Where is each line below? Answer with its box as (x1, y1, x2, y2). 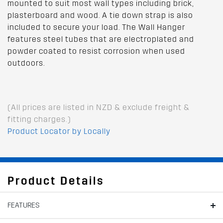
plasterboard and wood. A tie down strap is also (7, 10, 193, 20)
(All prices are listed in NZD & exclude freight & (7, 102, 190, 112)
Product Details (7, 174, 104, 188)
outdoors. (7, 58, 45, 68)
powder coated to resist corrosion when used (7, 46, 185, 56)
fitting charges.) (7, 114, 71, 124)
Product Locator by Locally (7, 126, 111, 136)
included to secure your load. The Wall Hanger (7, 22, 185, 32)
